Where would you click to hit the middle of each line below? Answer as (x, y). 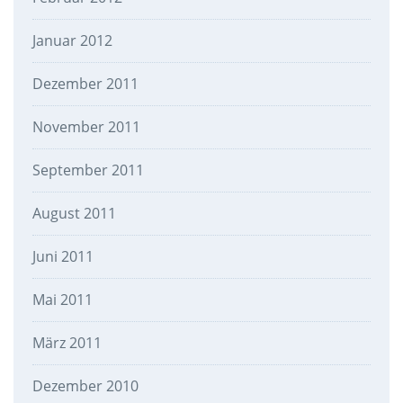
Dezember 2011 (85, 84)
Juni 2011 (63, 257)
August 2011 (74, 214)
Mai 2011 (62, 300)
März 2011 (67, 343)
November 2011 (86, 127)
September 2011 (88, 170)
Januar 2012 (72, 41)
